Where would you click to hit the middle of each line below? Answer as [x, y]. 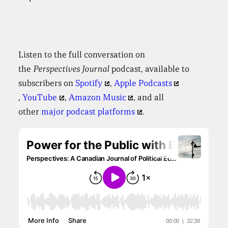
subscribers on [47, 83]
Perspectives [57, 69]
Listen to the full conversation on [82, 55]
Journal [97, 69]
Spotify [89, 83]
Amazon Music [97, 98]
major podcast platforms [88, 112]
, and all [149, 98]
